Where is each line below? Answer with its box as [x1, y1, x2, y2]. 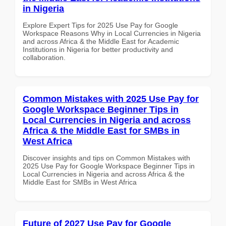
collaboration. [23, 53, 66, 62]
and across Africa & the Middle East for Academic [23, 37, 179, 45]
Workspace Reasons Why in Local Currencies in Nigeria [23, 29, 201, 37]
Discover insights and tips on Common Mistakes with [23, 153, 190, 162]
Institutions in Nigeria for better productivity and [23, 45, 173, 53]
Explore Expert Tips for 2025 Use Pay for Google [23, 21, 178, 29]
